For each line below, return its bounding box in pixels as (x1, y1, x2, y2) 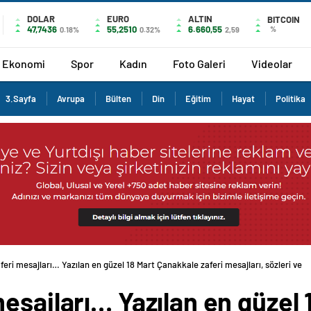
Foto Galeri (173, 56, 226, 70)
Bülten (106, 93, 131, 104)
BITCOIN (267, 14, 300, 25)
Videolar (251, 56, 292, 70)
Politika (276, 93, 305, 104)
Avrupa (57, 93, 85, 104)
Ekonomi (2, 56, 45, 70)
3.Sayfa (6, 93, 36, 104)
